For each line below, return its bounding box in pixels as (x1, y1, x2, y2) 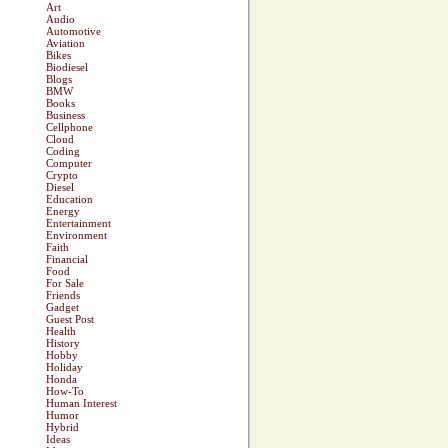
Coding (46, 145, 80, 158)
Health (46, 325, 76, 338)
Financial (46, 253, 88, 266)
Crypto (46, 169, 78, 182)
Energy (46, 205, 80, 218)
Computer (46, 157, 92, 170)
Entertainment (46, 217, 111, 230)
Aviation (46, 37, 85, 50)
